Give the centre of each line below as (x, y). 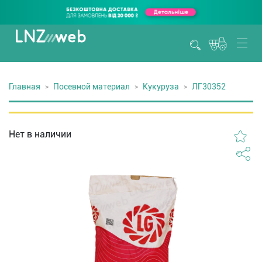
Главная (25, 87)
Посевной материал (92, 87)
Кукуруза (161, 87)
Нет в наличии (40, 134)
